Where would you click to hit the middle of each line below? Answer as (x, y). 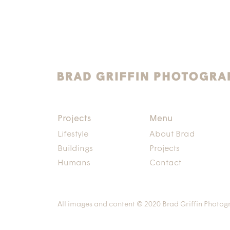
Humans (74, 163)
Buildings (75, 149)
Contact (166, 163)
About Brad (172, 135)
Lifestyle (73, 135)
